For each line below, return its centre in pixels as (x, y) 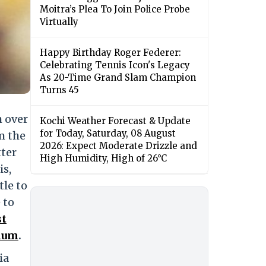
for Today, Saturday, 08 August (108, 134)
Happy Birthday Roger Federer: (110, 53)
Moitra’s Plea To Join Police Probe (115, 9)
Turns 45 (59, 90)
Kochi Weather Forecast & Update (115, 121)
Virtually (59, 22)
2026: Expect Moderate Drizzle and (118, 146)
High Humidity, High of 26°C (103, 159)
